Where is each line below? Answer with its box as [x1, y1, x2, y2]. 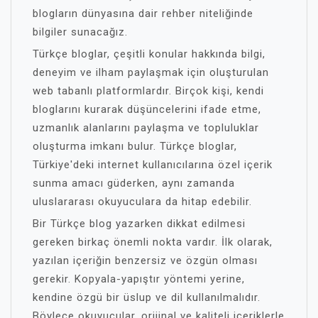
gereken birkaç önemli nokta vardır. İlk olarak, [33, 236, 273, 248]
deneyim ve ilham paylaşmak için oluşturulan [33, 66, 269, 79]
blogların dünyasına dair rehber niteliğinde [33, 7, 253, 20]
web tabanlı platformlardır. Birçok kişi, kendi [33, 84, 264, 97]
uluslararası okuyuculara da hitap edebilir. [33, 195, 252, 208]
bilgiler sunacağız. [33, 26, 128, 38]
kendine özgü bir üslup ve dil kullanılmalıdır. [33, 291, 261, 304]
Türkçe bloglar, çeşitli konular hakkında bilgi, [33, 48, 265, 60]
